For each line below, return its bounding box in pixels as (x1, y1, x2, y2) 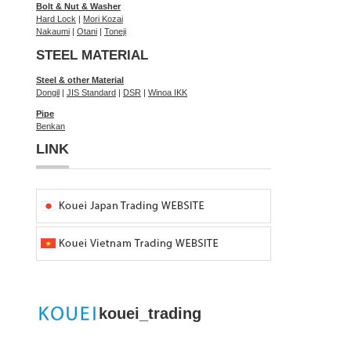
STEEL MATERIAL (36, 48, 148, 63)
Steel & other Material (36, 75, 124, 85)
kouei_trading (99, 305, 201, 323)
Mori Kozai (83, 13, 123, 24)
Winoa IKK (148, 88, 187, 98)
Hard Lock (36, 13, 76, 24)
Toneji (104, 26, 126, 36)
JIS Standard (67, 88, 116, 98)
